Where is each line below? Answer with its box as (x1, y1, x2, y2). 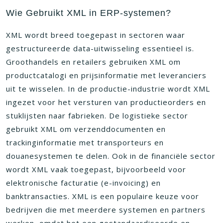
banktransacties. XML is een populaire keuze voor (6, 191, 199, 201)
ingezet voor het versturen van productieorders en (6, 97, 206, 107)
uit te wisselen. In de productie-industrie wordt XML (6, 84, 210, 94)
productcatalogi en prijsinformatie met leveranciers (6, 70, 207, 80)
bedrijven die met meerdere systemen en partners (6, 205, 206, 215)
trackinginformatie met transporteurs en (6, 137, 164, 147)
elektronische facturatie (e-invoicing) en (6, 178, 161, 188)
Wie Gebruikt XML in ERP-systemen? (6, 8, 171, 18)
